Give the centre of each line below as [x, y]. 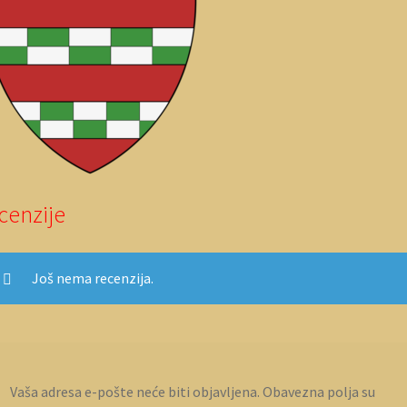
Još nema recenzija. [93, 278]
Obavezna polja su [319, 392]
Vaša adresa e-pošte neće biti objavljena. [135, 392]
